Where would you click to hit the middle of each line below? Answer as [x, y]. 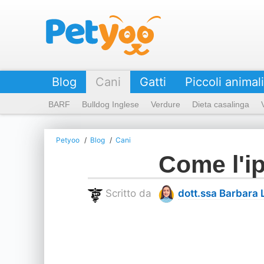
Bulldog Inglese [110, 104]
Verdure [166, 104]
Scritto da [128, 193]
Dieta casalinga [221, 104]
